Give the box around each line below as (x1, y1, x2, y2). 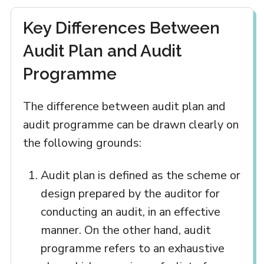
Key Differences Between (22, 18, 220, 38)
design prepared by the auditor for (40, 186, 220, 202)
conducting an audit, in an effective (40, 204, 220, 220)
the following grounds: (22, 135, 141, 151)
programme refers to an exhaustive (40, 240, 225, 257)
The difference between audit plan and (22, 98, 226, 115)
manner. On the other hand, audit (40, 222, 211, 239)
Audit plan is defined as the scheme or (40, 167, 240, 184)
